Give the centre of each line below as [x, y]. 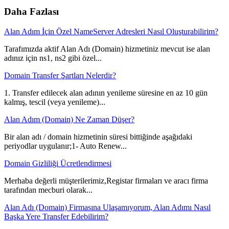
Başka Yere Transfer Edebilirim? [56, 216]
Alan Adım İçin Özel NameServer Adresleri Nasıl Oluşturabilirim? [111, 31]
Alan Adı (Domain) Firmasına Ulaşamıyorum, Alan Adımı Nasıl [107, 207]
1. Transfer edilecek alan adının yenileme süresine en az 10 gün [106, 93]
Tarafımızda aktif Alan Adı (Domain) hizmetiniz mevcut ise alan [107, 49]
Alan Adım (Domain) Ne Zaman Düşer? [69, 119]
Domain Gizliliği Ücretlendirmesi [58, 163]
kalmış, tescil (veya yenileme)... [55, 102]
